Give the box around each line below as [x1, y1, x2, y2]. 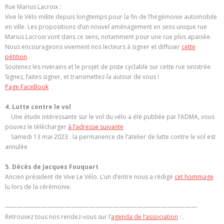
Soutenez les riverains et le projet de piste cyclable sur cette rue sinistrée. [5, 62, 212, 71]
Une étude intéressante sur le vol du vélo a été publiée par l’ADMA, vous [5, 112, 214, 121]
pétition [5, 52, 27, 61]
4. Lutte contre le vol [5, 102, 71, 111]
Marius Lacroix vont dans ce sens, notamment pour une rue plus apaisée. [5, 32, 211, 41]
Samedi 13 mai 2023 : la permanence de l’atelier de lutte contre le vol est [5, 132, 215, 141]
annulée [5, 142, 27, 151]
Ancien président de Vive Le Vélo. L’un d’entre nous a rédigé [5, 172, 174, 181]
